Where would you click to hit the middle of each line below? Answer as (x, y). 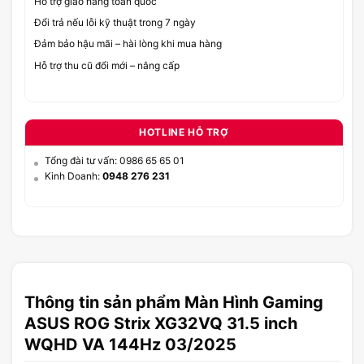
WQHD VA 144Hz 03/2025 (130, 344)
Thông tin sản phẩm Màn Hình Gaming (174, 302)
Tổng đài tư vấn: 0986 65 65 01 (115, 160)
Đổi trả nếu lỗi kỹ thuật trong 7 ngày (115, 23)
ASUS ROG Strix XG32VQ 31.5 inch (161, 323)
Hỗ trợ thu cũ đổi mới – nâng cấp (107, 65)
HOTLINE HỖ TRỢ (184, 132)
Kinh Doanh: (74, 175)
